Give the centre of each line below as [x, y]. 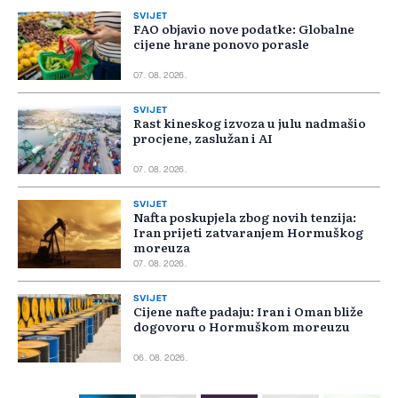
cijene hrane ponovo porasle [221, 44]
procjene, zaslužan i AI [203, 138]
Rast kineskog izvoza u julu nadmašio [250, 123]
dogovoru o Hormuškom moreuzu [242, 326]
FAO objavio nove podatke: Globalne [244, 29]
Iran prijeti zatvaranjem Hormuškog [248, 232]
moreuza [162, 247]
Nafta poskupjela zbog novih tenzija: [245, 217]
